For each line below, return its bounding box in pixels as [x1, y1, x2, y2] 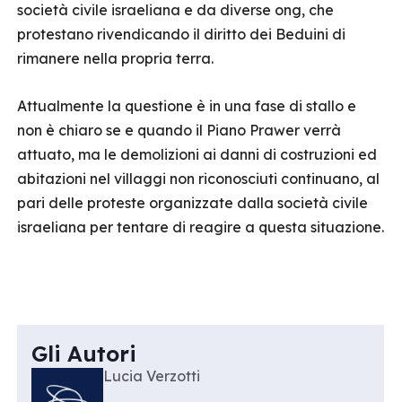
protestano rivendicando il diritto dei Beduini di [17, 25, 345, 43]
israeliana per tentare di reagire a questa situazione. [17, 218, 384, 236]
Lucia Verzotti [103, 367, 200, 385]
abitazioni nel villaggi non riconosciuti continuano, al [17, 170, 380, 188]
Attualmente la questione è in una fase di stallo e [17, 97, 356, 115]
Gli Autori [31, 340, 136, 367]
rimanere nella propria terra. [17, 49, 214, 67]
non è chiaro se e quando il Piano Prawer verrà [17, 121, 341, 139]
